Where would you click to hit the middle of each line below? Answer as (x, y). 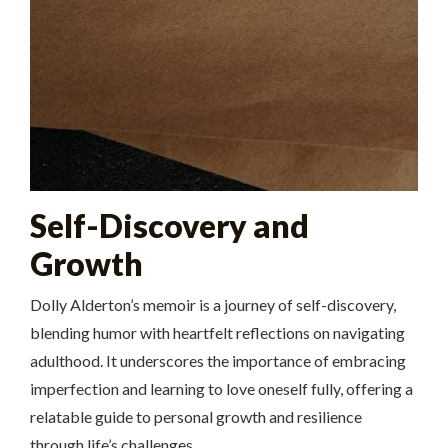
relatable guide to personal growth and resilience (196, 417)
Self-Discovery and (169, 226)
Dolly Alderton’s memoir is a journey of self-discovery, (213, 305)
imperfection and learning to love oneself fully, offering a (221, 389)
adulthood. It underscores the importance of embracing (218, 361)
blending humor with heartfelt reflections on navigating (217, 333)
